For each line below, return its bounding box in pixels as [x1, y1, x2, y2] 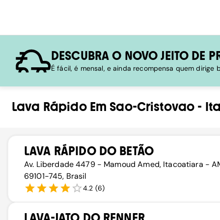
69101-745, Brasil [24, 171, 87, 181]
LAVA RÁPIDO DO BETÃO [24, 144, 154, 158]
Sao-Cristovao [110, 100, 195, 114]
